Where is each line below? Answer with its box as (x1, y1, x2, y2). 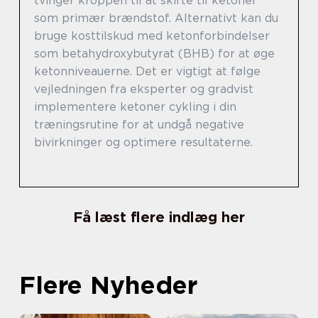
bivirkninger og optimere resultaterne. (34, 135, 253, 149)
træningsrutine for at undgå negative (34, 117, 244, 131)
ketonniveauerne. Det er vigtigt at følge (34, 64, 261, 78)
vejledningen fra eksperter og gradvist (34, 82, 253, 96)
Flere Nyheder (19, 269, 197, 300)
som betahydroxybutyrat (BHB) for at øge (34, 46, 275, 60)
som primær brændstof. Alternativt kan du (34, 11, 278, 25)
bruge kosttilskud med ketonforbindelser (34, 28, 270, 43)
